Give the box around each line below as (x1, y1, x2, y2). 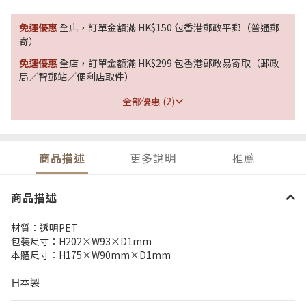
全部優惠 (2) (122, 94, 175, 108)
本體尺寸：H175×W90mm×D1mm (11, 247, 171, 262)
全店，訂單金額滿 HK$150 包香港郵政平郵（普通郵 (59, 20, 279, 34)
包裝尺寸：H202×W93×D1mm (11, 234, 152, 248)
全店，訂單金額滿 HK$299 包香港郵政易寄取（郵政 (59, 55, 279, 70)
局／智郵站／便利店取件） (19, 69, 134, 83)
